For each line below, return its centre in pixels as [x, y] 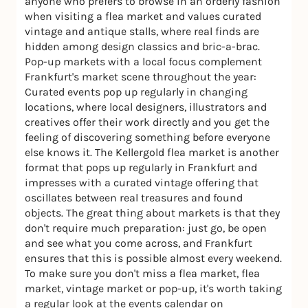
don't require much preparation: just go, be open [146, 228]
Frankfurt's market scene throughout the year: [141, 77]
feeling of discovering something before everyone [147, 137]
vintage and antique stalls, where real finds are [142, 32]
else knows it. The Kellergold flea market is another [152, 153]
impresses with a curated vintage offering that [142, 183]
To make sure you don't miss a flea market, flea [142, 274]
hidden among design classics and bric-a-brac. [142, 47]
